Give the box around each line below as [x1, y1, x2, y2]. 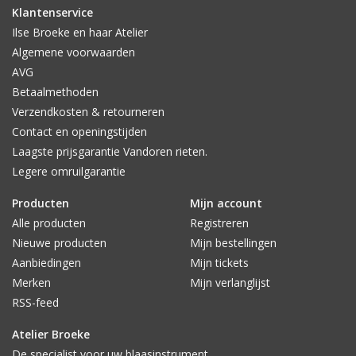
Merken [12, 275, 51, 291]
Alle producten [12, 215, 86, 231]
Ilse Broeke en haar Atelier [12, 25, 148, 41]
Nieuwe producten [12, 235, 106, 251]
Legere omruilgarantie [12, 164, 126, 180]
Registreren [190, 215, 249, 231]
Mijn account [190, 195, 262, 211]
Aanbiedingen [12, 255, 81, 271]
